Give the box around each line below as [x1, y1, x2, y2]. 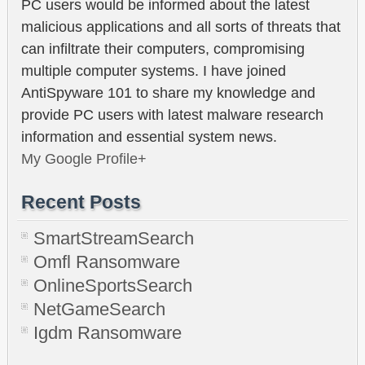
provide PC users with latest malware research [21, 106, 323, 123]
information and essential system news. [21, 128, 277, 145]
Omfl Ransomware [33, 251, 180, 272]
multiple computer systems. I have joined [21, 62, 286, 79]
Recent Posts [21, 191, 141, 213]
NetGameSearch [33, 298, 165, 319]
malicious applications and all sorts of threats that [21, 18, 341, 35]
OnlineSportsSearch [33, 275, 192, 296]
